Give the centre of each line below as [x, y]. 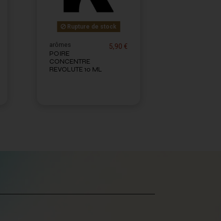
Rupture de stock [91, 26]
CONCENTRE [70, 62]
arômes [60, 44]
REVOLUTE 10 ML [76, 70]
